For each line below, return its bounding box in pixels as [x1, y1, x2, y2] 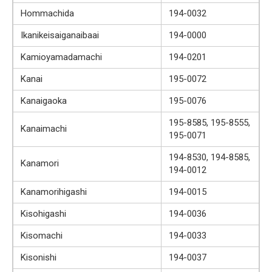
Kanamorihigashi [21, 186, 87, 197]
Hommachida [21, 7, 74, 19]
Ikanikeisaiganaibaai [21, 29, 99, 41]
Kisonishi [21, 251, 56, 263]
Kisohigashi [21, 208, 66, 219]
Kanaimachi [21, 123, 67, 134]
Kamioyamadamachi [21, 51, 102, 63]
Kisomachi [21, 229, 63, 241]
